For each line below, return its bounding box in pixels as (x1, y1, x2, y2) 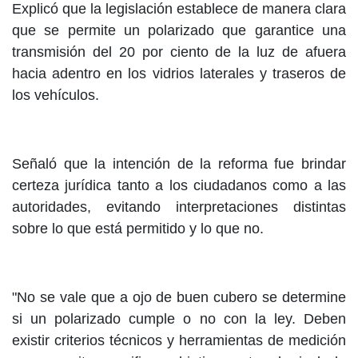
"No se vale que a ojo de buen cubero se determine (12, 289, 346, 306)
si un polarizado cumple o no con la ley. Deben (12, 311, 346, 328)
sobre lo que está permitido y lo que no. (12, 221, 264, 237)
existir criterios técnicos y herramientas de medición (12, 332, 346, 349)
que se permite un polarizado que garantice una (12, 22, 346, 39)
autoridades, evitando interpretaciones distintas (12, 199, 346, 216)
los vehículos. (12, 87, 99, 104)
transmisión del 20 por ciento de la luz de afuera (12, 44, 346, 61)
